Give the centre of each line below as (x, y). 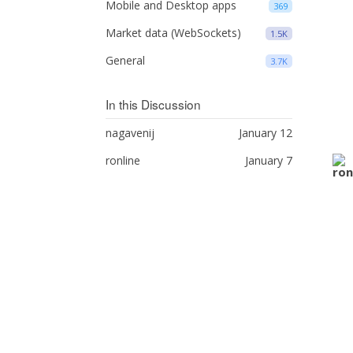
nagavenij (130, 133)
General (126, 60)
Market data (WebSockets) (174, 33)
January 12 (265, 133)
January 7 (268, 160)
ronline (123, 160)
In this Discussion (154, 104)
